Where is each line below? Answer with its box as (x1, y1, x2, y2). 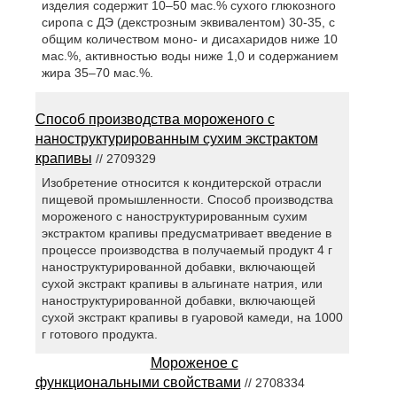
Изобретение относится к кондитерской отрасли (41, 175, 322, 191)
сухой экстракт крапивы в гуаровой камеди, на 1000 (41, 310, 343, 325)
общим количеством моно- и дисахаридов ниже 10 (41, 32, 338, 47)
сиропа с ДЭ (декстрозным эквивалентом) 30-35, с (41, 15, 335, 30)
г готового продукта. (41, 327, 158, 342)
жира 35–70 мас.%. (41, 66, 153, 81)
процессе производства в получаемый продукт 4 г (41, 243, 332, 258)
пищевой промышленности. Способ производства (41, 192, 333, 207)
